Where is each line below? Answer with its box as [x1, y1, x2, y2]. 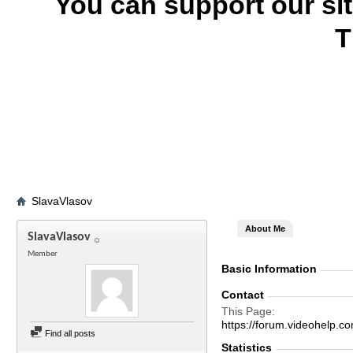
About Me [245, 224, 285, 233]
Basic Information [221, 262, 317, 275]
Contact [221, 288, 264, 301]
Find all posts [43, 329, 95, 338]
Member [28, 250, 58, 258]
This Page [221, 305, 272, 318]
